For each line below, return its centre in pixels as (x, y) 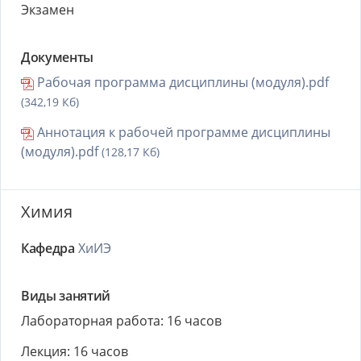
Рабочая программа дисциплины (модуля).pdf (181, 82)
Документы (57, 57)
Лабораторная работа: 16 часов (121, 321)
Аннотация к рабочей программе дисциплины (182, 132)
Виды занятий (66, 296)
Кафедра (48, 248)
